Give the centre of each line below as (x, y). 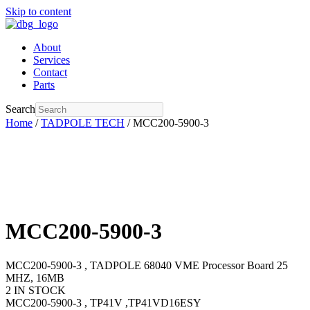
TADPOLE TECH (83, 123)
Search (20, 109)
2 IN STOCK (36, 290)
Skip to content (38, 11)
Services (52, 60)
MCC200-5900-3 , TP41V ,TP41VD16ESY (103, 302)
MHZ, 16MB (35, 277)
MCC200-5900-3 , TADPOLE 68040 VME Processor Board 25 (147, 265)
